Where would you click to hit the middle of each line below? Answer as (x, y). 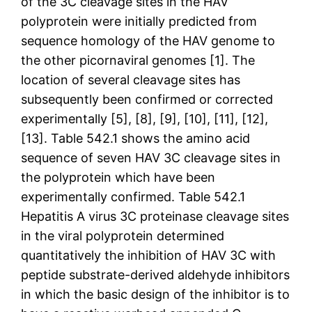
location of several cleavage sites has (131, 79)
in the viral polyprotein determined (123, 235)
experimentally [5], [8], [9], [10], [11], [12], (145, 118)
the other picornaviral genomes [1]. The (138, 60)
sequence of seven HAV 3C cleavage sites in (151, 157)
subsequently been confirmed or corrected (147, 99)
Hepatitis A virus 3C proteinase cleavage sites (155, 216)
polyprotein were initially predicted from (139, 21)
